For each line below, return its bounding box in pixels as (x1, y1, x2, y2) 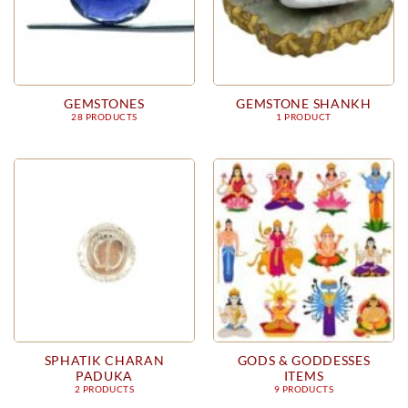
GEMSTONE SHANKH (236, 96, 372, 112)
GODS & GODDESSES (237, 352, 371, 368)
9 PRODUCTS (273, 383, 334, 394)
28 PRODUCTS (71, 112, 138, 123)
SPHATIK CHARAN (44, 352, 165, 368)
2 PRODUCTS (74, 383, 135, 394)
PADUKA (75, 367, 134, 383)
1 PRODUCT (276, 112, 331, 123)
